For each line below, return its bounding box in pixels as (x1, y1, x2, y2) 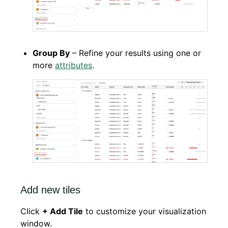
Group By (33, 48, 70, 59)
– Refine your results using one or (70, 48, 201, 59)
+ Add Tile (42, 206, 83, 217)
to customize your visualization (83, 206, 206, 217)
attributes (55, 60, 92, 71)
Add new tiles (20, 184, 80, 196)
